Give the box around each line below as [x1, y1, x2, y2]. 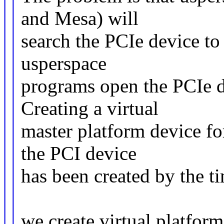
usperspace [20, 52, 106, 74]
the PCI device [20, 142, 136, 164]
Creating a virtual [20, 97, 158, 119]
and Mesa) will [20, 7, 138, 29]
